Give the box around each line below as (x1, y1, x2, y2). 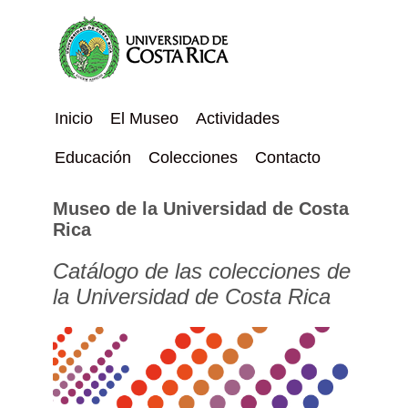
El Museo (110, 109, 179, 127)
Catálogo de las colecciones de (53, 258, 352, 283)
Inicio (55, 109, 94, 127)
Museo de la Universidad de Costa (53, 198, 350, 219)
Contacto (254, 148, 321, 167)
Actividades (195, 109, 280, 127)
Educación (55, 148, 132, 167)
